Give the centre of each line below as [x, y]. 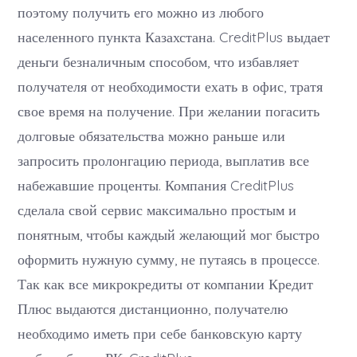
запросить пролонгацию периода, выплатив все [164, 161]
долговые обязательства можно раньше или [152, 136]
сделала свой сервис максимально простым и [157, 210]
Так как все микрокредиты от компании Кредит [166, 284]
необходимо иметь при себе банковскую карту [160, 333]
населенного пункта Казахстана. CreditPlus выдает [174, 37]
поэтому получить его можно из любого [141, 12]
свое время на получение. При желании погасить [169, 111]
